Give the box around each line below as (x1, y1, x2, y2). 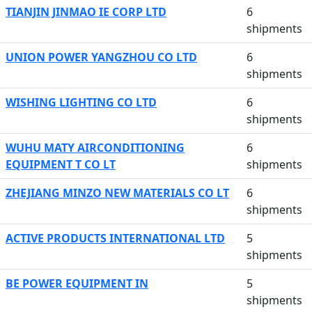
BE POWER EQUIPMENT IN (6, 276, 148, 291)
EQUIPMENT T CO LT (6, 157, 116, 172)
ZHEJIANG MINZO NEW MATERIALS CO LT (6, 185, 229, 201)
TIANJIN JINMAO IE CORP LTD (6, 4, 166, 19)
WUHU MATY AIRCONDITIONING (6, 140, 185, 155)
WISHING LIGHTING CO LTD (6, 95, 157, 110)
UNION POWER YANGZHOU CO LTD (6, 49, 197, 65)
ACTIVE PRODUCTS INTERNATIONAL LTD (6, 231, 225, 246)
